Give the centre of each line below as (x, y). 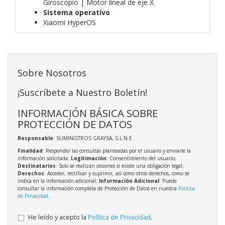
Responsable (35, 138)
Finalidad (30, 150)
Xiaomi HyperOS (70, 22)
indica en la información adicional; (58, 181)
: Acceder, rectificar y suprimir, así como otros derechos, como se (117, 173)
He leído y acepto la (58, 217)
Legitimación (89, 158)
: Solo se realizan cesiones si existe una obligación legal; (120, 165)
